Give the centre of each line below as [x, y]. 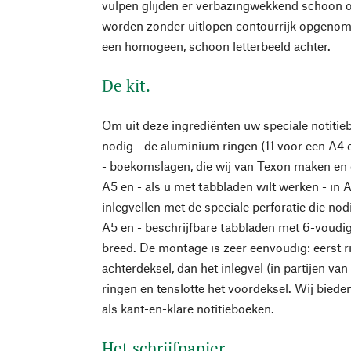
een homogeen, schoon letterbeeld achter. [217, 45]
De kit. [127, 85]
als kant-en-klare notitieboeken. [188, 308]
